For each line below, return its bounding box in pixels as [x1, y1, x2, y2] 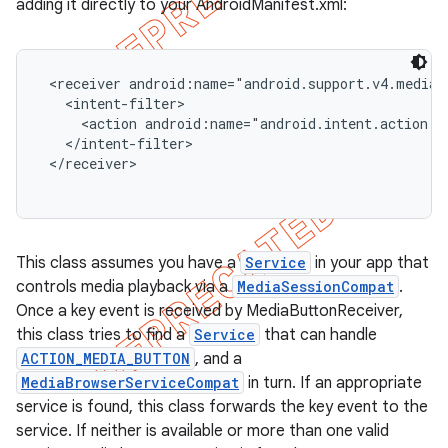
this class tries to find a [16, 325, 189, 345]
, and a [195, 349, 242, 369]
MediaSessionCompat [237, 277, 394, 296]
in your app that [311, 253, 429, 273]
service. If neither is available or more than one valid [16, 421, 389, 441]
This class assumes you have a [16, 253, 240, 273]
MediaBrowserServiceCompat [21, 373, 239, 392]
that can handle [260, 325, 377, 345]
